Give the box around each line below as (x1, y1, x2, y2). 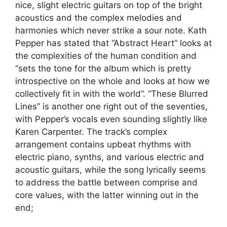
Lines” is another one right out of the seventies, (15, 101, 208, 112)
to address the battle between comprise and (15, 177, 198, 188)
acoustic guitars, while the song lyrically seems (15, 165, 206, 175)
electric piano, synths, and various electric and (15, 152, 204, 163)
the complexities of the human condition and (15, 51, 197, 61)
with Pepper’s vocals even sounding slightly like (15, 114, 207, 125)
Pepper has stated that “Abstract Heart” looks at (15, 38, 212, 49)
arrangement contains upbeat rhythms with (15, 139, 191, 150)
